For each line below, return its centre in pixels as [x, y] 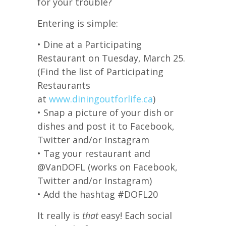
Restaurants [64, 85]
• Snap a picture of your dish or [105, 112]
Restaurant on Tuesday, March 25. [111, 58]
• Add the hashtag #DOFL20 [98, 194]
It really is [60, 215]
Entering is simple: [78, 23]
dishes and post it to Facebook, [106, 126]
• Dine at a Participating [90, 44]
